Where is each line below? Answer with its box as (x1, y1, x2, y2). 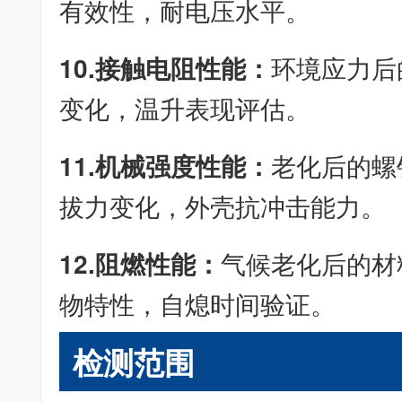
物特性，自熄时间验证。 (59, 285, 336, 321)
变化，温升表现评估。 (59, 90, 311, 126)
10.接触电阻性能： (59, 49, 272, 86)
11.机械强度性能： (59, 147, 272, 184)
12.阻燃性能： (59, 245, 222, 282)
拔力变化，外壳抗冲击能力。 (59, 188, 387, 223)
